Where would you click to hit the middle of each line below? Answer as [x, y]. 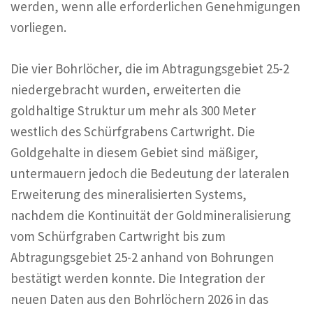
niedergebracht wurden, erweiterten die [126, 89]
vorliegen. [38, 28]
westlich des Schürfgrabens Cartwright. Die [133, 131]
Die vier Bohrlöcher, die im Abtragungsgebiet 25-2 [150, 68]
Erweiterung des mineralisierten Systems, [129, 194]
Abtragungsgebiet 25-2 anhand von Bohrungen [142, 257]
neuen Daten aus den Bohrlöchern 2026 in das [139, 299]
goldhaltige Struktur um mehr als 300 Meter [133, 110]
